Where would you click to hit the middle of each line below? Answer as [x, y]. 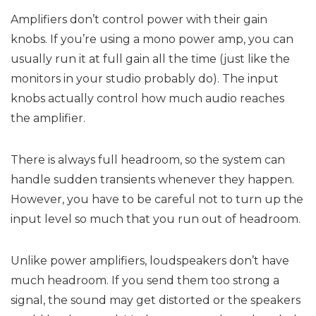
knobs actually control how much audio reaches [147, 99]
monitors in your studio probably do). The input [145, 79]
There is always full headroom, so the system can [148, 160]
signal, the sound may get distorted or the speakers [156, 300]
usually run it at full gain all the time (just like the [150, 59]
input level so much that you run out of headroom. [156, 219]
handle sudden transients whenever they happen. [152, 180]
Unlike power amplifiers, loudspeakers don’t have [150, 261]
